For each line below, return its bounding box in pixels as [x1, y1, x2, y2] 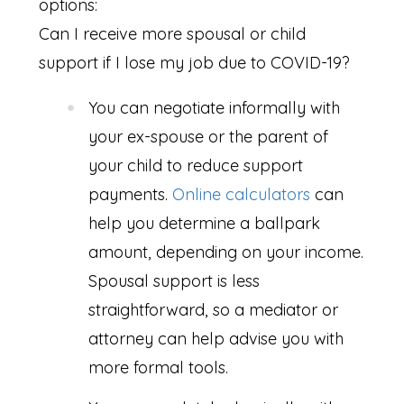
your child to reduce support [87, 155, 303, 177]
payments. [87, 184, 172, 206]
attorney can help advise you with [87, 328, 344, 350]
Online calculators [171, 184, 310, 206]
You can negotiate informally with [87, 97, 340, 119]
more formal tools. [87, 357, 233, 379]
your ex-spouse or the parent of [87, 126, 328, 148]
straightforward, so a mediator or [87, 299, 338, 321]
